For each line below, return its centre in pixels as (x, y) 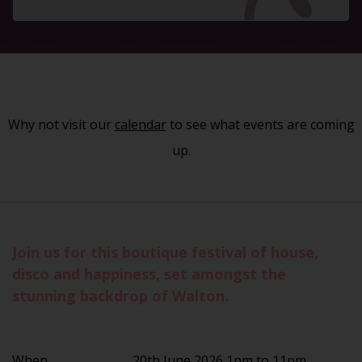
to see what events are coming (260, 124)
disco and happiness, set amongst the (149, 274)
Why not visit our (61, 124)
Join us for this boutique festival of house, (165, 252)
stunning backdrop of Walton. (120, 295)
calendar (140, 124)
